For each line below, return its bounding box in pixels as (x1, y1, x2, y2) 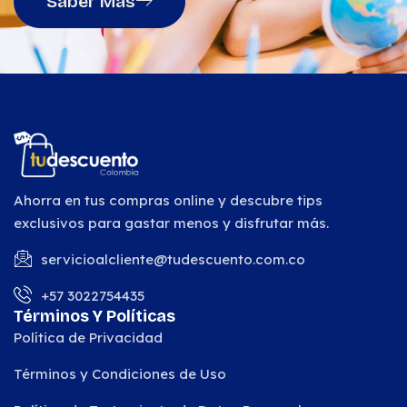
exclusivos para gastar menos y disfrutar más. (14, 214, 329, 233)
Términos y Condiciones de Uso (14, 364, 226, 382)
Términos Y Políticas (14, 305, 175, 326)
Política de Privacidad (14, 328, 163, 346)
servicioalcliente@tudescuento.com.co (41, 250, 305, 268)
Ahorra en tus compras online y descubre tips (14, 192, 323, 210)
